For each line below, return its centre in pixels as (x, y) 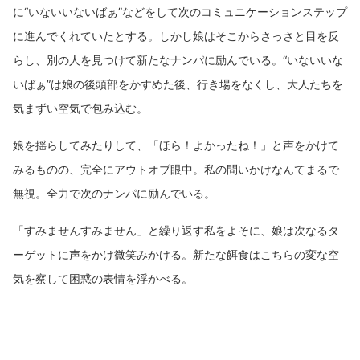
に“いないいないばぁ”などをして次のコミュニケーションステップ (180, 11)
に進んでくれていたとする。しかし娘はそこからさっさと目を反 (176, 35)
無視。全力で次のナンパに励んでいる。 (114, 193)
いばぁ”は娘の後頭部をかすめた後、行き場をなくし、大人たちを (178, 84)
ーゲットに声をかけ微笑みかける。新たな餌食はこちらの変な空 (176, 254)
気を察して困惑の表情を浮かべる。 (103, 278)
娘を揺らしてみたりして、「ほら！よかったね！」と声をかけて (176, 145)
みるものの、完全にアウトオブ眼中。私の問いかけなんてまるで (176, 169)
